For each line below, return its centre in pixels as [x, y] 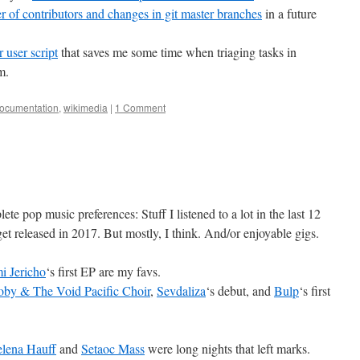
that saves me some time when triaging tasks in [177, 52]
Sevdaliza [181, 290]
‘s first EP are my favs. [103, 271]
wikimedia [86, 107]
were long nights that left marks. [227, 348]
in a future [289, 13]
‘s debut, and [240, 290]
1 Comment [140, 107]
